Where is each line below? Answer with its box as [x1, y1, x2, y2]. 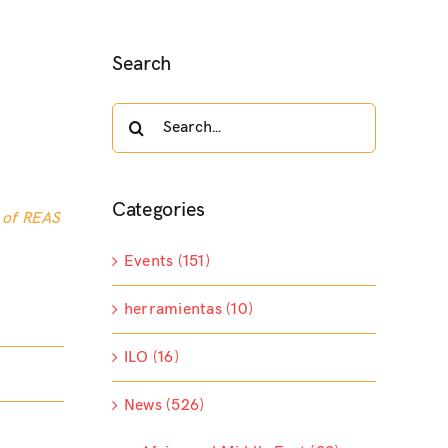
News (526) [123, 396, 205, 416]
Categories [111, 197, 205, 222]
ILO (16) [123, 348, 179, 368]
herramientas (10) [123, 300, 254, 320]
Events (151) [123, 252, 210, 272]
